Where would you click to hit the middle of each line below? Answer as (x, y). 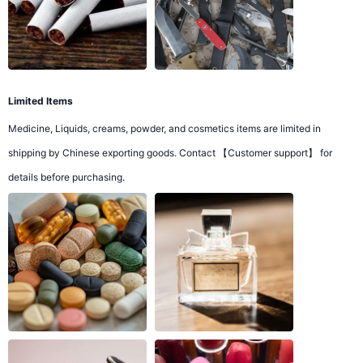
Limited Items (41, 100)
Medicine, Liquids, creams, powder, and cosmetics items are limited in (164, 128)
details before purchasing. (66, 177)
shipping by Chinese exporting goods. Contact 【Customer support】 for (170, 152)
